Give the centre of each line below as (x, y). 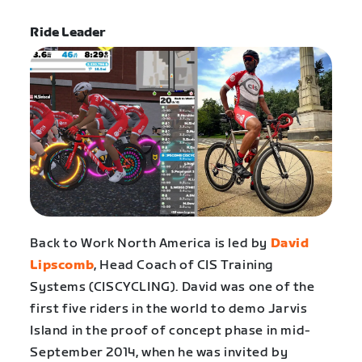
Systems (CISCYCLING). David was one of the (173, 287)
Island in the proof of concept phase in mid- (170, 330)
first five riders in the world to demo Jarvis (169, 309)
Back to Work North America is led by (150, 243)
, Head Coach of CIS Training (183, 265)
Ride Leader (68, 33)
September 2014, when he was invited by (159, 352)
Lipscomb (62, 265)
